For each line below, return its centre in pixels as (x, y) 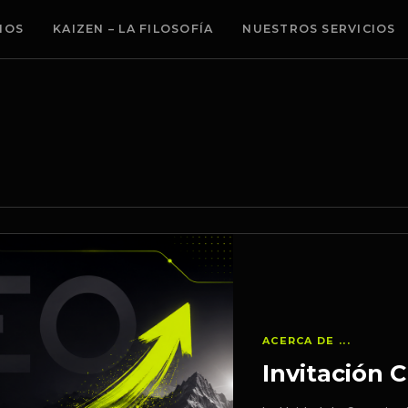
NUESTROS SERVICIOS (319, 29)
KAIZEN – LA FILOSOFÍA (133, 29)
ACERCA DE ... (306, 341)
